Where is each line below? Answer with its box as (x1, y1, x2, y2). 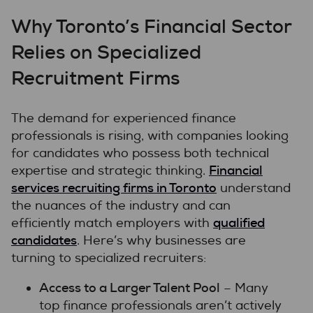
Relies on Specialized (11, 39, 201, 64)
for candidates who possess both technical (11, 145, 269, 161)
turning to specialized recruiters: (11, 249, 206, 266)
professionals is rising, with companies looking (11, 127, 289, 144)
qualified (213, 214, 265, 231)
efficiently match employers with (11, 214, 213, 231)
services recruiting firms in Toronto (11, 179, 217, 196)
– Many (220, 279, 268, 296)
